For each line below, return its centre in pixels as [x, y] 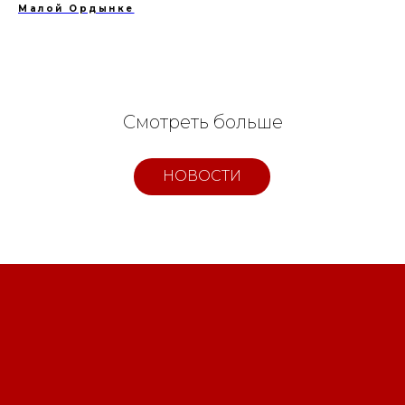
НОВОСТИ [202, 176]
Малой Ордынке [76, 8]
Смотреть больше [202, 122]
